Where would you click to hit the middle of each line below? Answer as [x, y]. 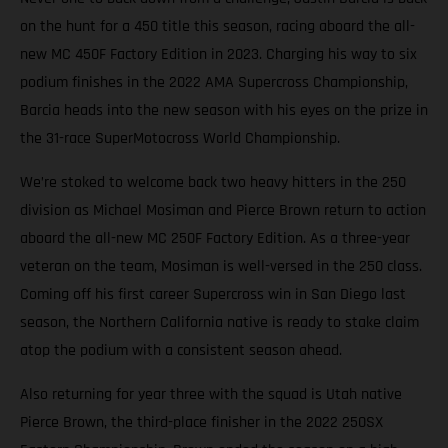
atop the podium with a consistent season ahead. [181, 351]
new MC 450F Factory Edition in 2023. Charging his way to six [218, 55]
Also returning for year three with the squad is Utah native [211, 395]
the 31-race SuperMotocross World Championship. [180, 139]
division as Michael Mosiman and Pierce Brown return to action [223, 211]
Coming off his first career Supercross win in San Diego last [213, 295]
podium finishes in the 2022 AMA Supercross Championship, [214, 83]
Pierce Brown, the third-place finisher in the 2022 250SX [201, 423]
